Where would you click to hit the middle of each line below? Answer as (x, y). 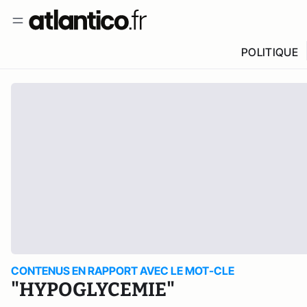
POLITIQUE (269, 52)
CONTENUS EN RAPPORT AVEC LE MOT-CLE (123, 271)
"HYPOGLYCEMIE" (93, 290)
